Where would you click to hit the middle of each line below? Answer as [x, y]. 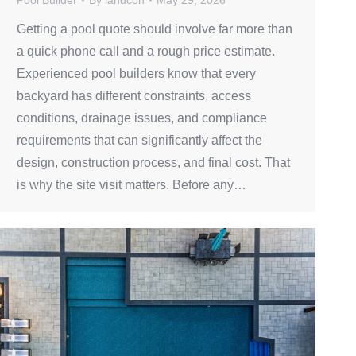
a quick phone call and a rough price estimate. [146, 51]
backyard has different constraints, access [134, 95]
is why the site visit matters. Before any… [132, 184]
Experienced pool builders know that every [136, 73]
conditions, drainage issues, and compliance [142, 118]
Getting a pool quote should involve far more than [155, 29]
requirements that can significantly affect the [139, 140]
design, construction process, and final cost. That [153, 162]
